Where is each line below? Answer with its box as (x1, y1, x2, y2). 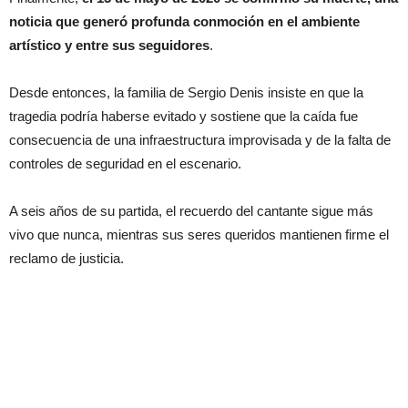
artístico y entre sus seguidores (9, 36, 209, 53)
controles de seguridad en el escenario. (9, 155, 241, 171)
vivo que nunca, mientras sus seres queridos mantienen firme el (9, 226, 389, 242)
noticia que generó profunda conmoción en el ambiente (9, 13, 360, 29)
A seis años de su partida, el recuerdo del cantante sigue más (9, 202, 373, 219)
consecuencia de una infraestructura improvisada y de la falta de (9, 131, 391, 148)
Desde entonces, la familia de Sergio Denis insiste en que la (9, 84, 363, 100)
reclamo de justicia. (9, 250, 124, 266)
